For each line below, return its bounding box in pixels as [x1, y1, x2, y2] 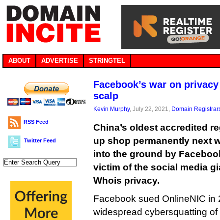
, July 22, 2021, [130, 106, 171, 112]
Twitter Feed [24, 137, 56, 143]
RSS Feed [24, 119, 49, 125]
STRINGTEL [89, 57, 125, 64]
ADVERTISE [41, 57, 78, 64]
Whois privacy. [93, 175, 160, 186]
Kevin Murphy [93, 106, 130, 112]
